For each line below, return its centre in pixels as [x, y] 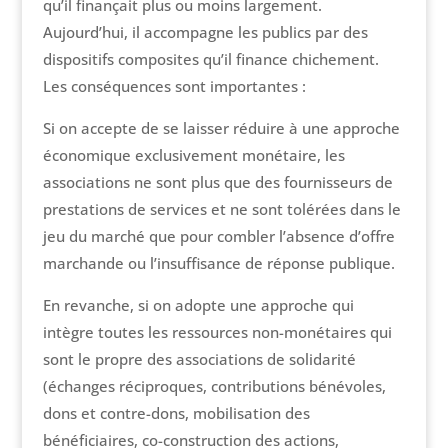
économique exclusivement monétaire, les [193, 155]
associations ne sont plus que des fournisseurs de [217, 182]
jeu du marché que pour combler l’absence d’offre [218, 236]
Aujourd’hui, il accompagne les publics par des [205, 32]
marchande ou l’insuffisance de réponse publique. [218, 263]
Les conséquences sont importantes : [174, 86]
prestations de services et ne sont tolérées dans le [221, 209]
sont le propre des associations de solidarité [199, 359]
